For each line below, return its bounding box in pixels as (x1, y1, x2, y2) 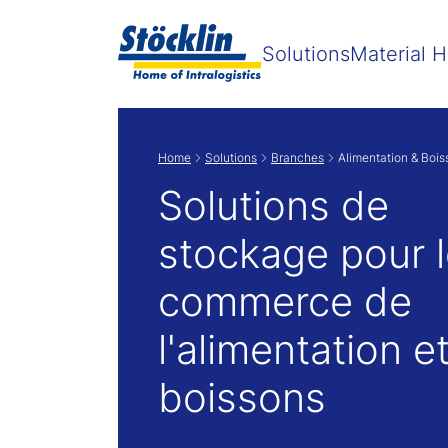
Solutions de (158, 181, 389, 230)
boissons (158, 373, 326, 422)
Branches (271, 150, 324, 165)
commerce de (158, 277, 412, 326)
